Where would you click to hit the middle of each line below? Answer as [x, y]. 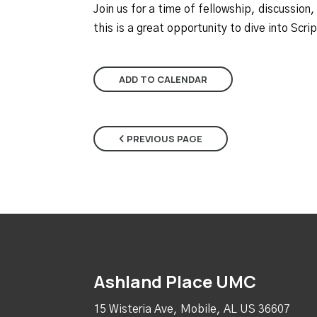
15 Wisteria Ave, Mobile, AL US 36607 [192, 309]
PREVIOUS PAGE [163, 139]
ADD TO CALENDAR [163, 80]
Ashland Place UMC [175, 282]
